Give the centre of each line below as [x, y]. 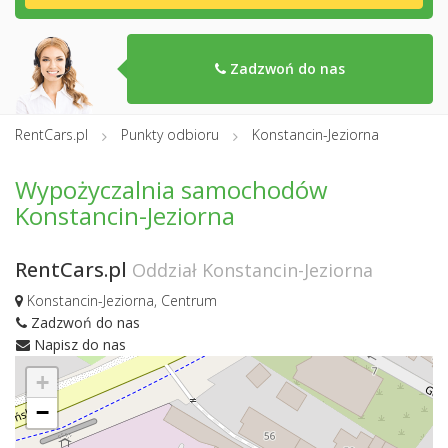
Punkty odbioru [170, 134]
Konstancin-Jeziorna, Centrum [120, 301]
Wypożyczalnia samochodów [171, 190]
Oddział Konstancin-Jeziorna [252, 270]
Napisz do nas [78, 344]
